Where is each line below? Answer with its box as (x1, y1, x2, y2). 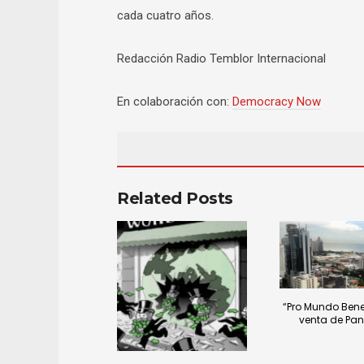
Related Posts (117, 188, 233, 208)
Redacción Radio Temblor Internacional (117, 51, 326, 66)
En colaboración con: (117, 94, 232, 109)
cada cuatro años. (117, 8, 214, 23)
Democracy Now (232, 94, 321, 109)
